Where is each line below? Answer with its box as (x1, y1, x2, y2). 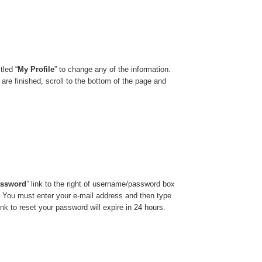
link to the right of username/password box (29, 179, 175, 188)
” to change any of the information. (54, 64, 171, 74)
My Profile (18, 64, 55, 74)
